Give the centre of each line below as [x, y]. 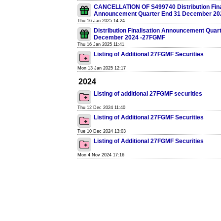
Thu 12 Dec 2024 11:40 [101, 108]
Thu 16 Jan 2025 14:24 [101, 21]
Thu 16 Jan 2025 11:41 [101, 44]
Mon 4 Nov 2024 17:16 [101, 155]
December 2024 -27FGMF [129, 37]
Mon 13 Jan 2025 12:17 [102, 68]
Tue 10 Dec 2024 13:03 [102, 131]
